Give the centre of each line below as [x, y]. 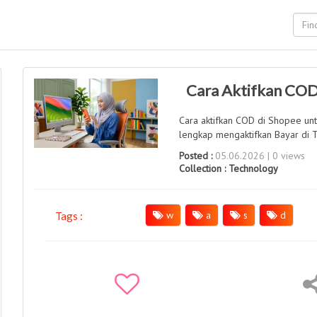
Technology [254, 168]
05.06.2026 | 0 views [259, 156]
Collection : [204, 168]
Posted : [196, 156]
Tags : [69, 216]
